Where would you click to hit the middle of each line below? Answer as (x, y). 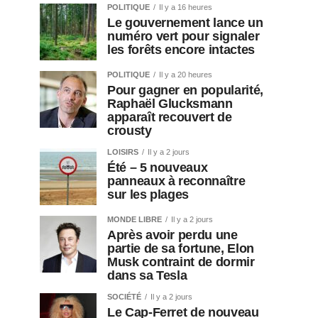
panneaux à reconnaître (176, 181)
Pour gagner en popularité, (185, 91)
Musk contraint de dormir (181, 262)
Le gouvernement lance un (185, 23)
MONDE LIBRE (135, 220)
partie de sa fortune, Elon (181, 249)
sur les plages (148, 195)
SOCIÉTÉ (124, 297)
